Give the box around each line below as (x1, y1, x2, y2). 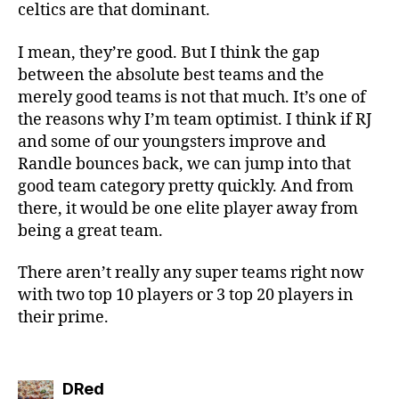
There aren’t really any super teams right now (18, 263, 364, 283)
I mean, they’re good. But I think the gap (18, 42, 320, 63)
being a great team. (18, 220, 163, 241)
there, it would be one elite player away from (18, 198, 358, 219)
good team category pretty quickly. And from (18, 175, 354, 197)
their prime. (18, 307, 109, 328)
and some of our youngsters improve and (18, 131, 326, 152)
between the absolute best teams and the (18, 64, 324, 85)
